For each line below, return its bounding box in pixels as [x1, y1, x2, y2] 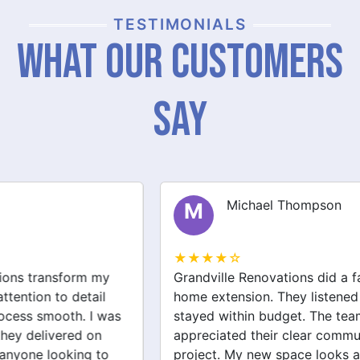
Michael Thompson [67, 197, 182, 214]
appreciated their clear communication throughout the [14, 327, 344, 344]
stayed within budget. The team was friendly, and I [14, 308, 321, 325]
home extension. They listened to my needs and [14, 288, 305, 305]
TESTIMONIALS [113, 15, 247, 35]
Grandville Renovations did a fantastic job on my [14, 269, 310, 286]
